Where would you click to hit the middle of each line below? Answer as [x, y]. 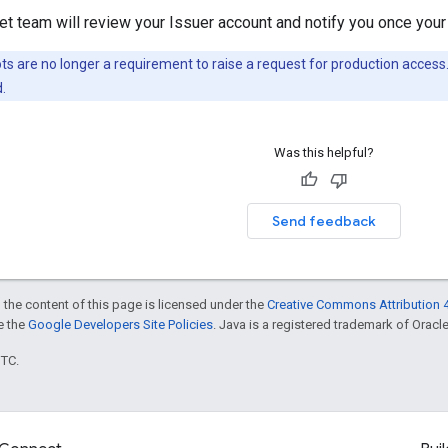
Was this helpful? [323, 152]
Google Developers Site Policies [120, 324]
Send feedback [323, 220]
